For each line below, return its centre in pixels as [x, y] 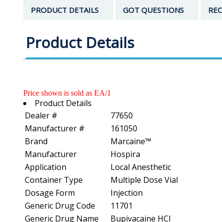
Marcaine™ [131, 141]
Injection [127, 193]
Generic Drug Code [60, 205]
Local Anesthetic [141, 167]
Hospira [125, 154]
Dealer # [41, 115]
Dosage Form [50, 193]
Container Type [54, 180]
